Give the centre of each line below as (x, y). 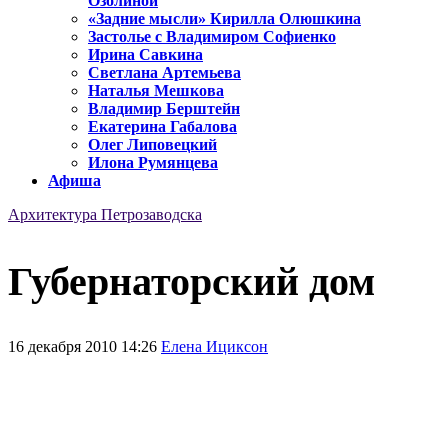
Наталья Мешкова (156, 91)
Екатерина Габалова (162, 127)
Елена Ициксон (214, 346)
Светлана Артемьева (164, 73)
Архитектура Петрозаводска (105, 215)
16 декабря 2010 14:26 (84, 346)
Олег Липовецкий (152, 145)
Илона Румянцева (153, 163)
